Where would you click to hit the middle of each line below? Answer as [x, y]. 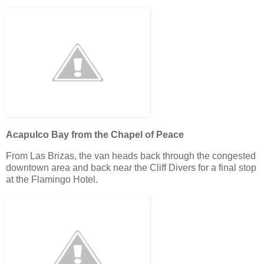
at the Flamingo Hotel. [52, 179]
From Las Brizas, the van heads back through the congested [131, 156]
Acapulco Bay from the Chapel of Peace [95, 134]
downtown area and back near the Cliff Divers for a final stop [131, 167]
